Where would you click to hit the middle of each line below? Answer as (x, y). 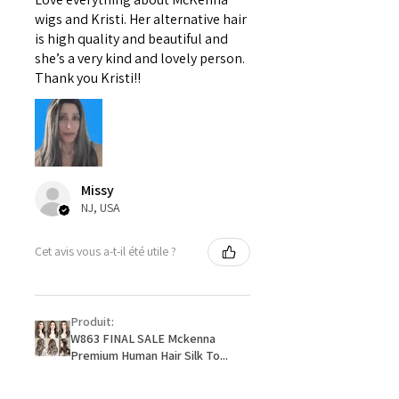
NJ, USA (101, 207)
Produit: (94, 321)
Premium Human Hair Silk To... (149, 355)
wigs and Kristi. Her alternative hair (141, 19)
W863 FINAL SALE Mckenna (143, 338)
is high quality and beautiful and (131, 38)
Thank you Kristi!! (88, 77)
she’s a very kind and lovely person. (140, 58)
